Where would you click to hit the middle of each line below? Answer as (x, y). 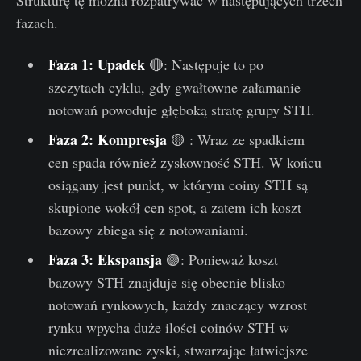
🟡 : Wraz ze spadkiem (237, 140)
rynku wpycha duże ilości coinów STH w (168, 328)
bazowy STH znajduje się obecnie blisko (166, 282)
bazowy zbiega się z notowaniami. (148, 230)
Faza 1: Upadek (98, 65)
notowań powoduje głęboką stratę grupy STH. (181, 110)
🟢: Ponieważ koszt (222, 260)
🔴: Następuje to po (206, 65)
